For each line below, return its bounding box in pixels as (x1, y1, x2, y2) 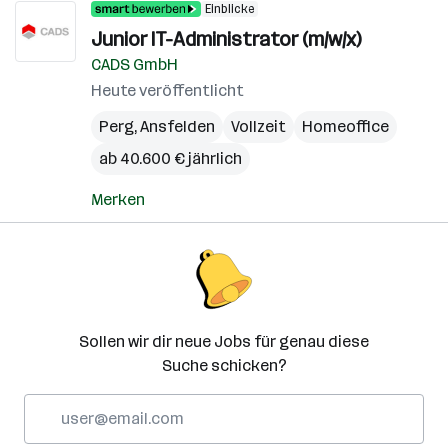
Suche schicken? (161, 356, 287, 375)
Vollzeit (231, 117, 286, 136)
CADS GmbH (91, 55, 178, 74)
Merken (91, 190, 145, 209)
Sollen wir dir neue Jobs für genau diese (79, 332, 369, 351)
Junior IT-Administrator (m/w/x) (91, 27, 361, 51)
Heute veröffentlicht (91, 81, 244, 100)
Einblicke (205, 2, 254, 16)
